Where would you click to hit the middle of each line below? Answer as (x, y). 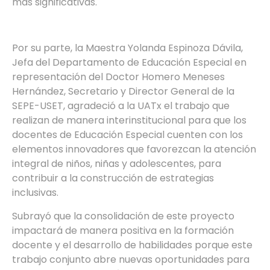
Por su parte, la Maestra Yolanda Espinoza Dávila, (127, 48)
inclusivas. (36, 193)
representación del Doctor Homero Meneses (118, 77)
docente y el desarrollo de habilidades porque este (132, 245)
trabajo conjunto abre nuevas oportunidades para (131, 259)
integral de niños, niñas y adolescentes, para (117, 164)
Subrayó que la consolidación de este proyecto (123, 216)
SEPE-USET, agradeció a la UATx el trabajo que (121, 106)
